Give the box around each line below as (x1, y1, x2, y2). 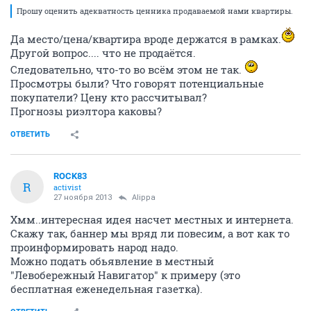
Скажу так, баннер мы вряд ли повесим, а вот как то (10, 226, 289, 240)
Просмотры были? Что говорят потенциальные (10, 76, 264, 90)
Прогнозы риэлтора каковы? (10, 104, 162, 118)
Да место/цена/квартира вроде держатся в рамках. (10, 32, 281, 46)
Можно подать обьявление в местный (10, 254, 214, 268)
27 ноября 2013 (53, 193, 112, 202)
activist (53, 182, 81, 192)
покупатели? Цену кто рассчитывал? (10, 90, 207, 104)
